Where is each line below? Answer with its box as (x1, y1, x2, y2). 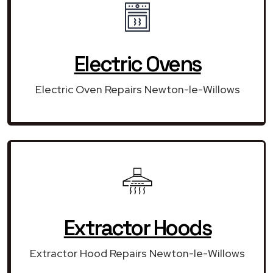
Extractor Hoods (63, 214, 211, 241)
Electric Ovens (74, 50, 201, 77)
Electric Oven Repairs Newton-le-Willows (35, 82, 240, 96)
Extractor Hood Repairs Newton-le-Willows (30, 246, 245, 260)
